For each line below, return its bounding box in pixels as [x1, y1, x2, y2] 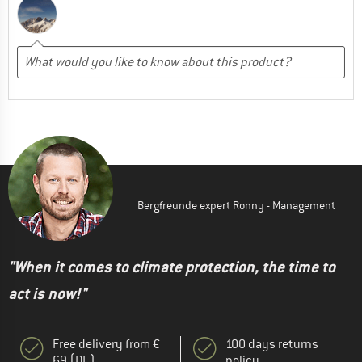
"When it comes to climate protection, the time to [8, 256, 335, 277]
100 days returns [225, 335, 318, 352]
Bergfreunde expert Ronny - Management [137, 197, 335, 213]
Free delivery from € [53, 335, 160, 352]
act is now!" [8, 283, 86, 304]
